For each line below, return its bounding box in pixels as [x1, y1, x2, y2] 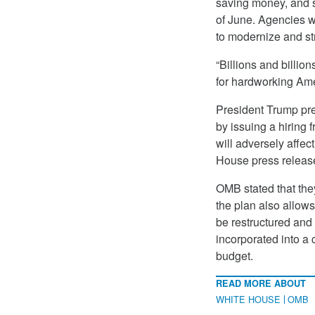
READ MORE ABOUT [216, 277, 306, 290]
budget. [216, 247, 253, 264]
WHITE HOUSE [216, 292, 281, 307]
